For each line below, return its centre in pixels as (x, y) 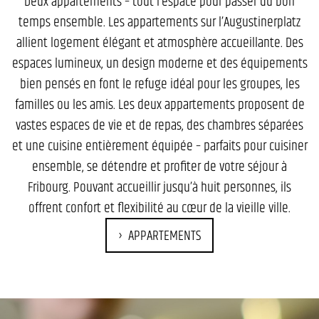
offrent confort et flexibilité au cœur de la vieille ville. (159, 208)
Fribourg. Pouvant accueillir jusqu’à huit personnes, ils (159, 187)
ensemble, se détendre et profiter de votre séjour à (159, 166)
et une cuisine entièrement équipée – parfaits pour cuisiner (159, 146)
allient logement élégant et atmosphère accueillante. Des (159, 42)
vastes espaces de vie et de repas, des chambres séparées (159, 125)
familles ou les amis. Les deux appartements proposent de (159, 104)
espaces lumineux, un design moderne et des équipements (159, 63)
